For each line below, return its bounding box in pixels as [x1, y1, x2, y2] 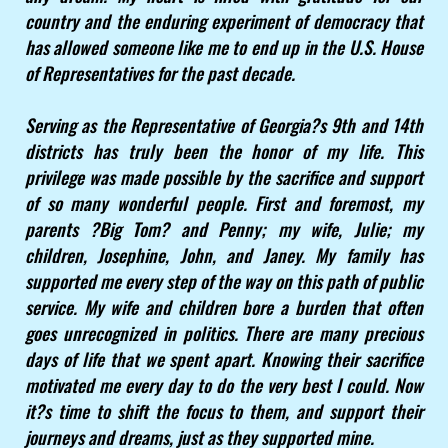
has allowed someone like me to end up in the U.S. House [25, 34, 423, 61]
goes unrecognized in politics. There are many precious [25, 320, 423, 347]
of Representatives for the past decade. [25, 60, 295, 87]
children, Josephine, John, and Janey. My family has [25, 242, 423, 269]
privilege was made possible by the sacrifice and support [25, 164, 423, 191]
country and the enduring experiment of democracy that [25, 8, 423, 35]
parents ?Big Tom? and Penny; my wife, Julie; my [25, 216, 423, 243]
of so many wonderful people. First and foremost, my [25, 190, 423, 217]
